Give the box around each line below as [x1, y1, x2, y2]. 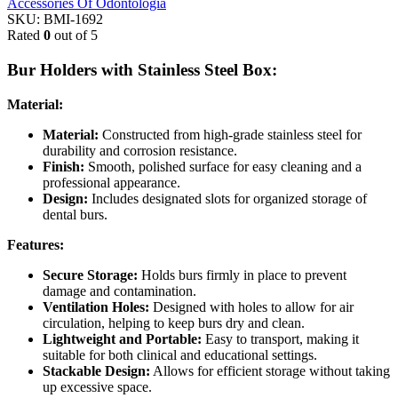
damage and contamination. [43, 283, 196, 298]
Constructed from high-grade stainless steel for [99, 126, 362, 142]
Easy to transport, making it [202, 330, 359, 346]
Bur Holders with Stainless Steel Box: [7, 60, 277, 79]
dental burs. [43, 206, 107, 222]
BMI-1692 [44, 12, 103, 28]
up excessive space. [43, 378, 152, 394]
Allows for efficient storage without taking [150, 362, 390, 378]
